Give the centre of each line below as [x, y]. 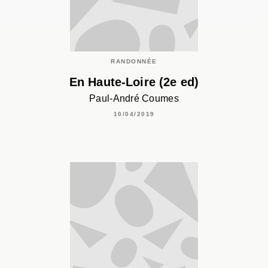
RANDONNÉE [134, 62]
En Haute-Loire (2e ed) [134, 82]
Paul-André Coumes [134, 98]
